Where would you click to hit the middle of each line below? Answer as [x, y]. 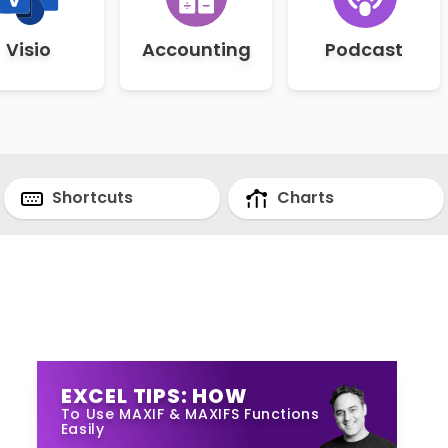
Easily [82, 428]
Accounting [196, 49]
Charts [303, 197]
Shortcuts [90, 197]
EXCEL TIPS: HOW [154, 395]
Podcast [364, 49]
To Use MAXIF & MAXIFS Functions [190, 413]
